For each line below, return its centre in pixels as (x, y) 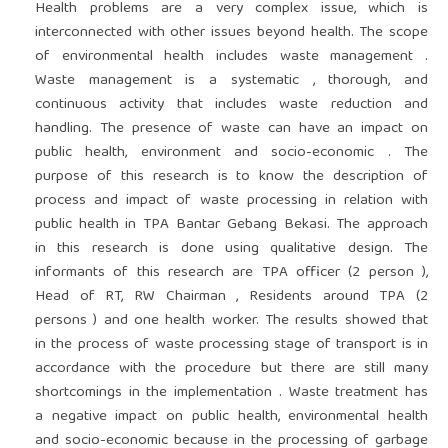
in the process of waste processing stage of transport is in (231, 345)
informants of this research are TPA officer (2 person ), (231, 273)
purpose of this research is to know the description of (231, 177)
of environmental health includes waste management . (231, 57)
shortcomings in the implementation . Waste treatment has (231, 393)
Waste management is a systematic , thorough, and (231, 81)
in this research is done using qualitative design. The (231, 249)
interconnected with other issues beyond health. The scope (231, 33)
